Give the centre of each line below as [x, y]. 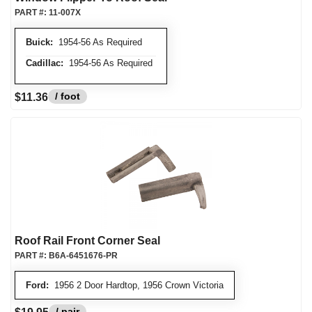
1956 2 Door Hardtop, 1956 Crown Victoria [136, 285]
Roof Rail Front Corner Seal [87, 241]
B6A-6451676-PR [83, 256]
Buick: [39, 42]
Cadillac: [45, 63]
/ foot [68, 96]
